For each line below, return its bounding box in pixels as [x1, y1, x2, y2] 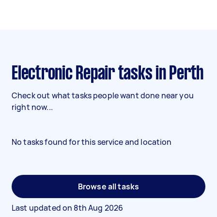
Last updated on [12, 202, 74, 213]
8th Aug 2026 [74, 202, 124, 213]
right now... [12, 102, 53, 112]
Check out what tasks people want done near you [12, 90, 194, 101]
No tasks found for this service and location [12, 137, 172, 147]
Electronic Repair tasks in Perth [17, 65, 203, 83]
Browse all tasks [77, 181, 139, 192]
